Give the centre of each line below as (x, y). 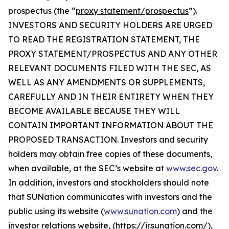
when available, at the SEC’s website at (87, 168)
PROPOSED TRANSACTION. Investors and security (108, 140)
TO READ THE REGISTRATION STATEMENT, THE (104, 39)
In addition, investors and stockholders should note (109, 182)
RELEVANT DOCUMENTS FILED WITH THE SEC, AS (110, 68)
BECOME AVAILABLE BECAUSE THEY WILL (94, 111)
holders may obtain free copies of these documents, (110, 154)
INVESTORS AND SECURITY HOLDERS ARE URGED (110, 25)
